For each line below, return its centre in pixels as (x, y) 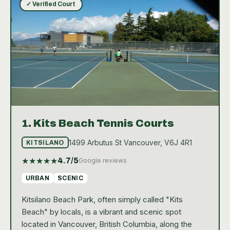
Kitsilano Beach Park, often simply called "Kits (102, 200)
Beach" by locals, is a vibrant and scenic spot (101, 212)
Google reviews (102, 161)
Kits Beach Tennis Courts (103, 123)
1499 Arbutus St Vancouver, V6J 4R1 (131, 142)
